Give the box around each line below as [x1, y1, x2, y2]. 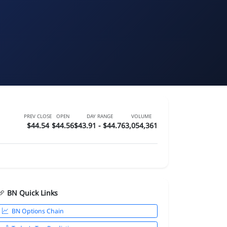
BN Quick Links [7, 188, 58, 198]
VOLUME [131, 112, 152, 120]
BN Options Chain [12, 206, 64, 215]
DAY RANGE [86, 112, 113, 120]
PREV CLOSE [24, 112, 52, 120]
